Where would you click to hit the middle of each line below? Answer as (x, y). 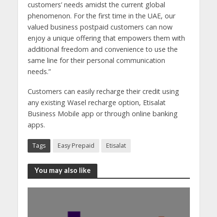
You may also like (62, 170)
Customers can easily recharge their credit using (103, 91)
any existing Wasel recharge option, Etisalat (96, 102)
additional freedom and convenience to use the (102, 49)
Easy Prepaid (76, 145)
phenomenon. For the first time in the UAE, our (101, 15)
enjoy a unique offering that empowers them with (106, 38)
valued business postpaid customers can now (100, 27)
